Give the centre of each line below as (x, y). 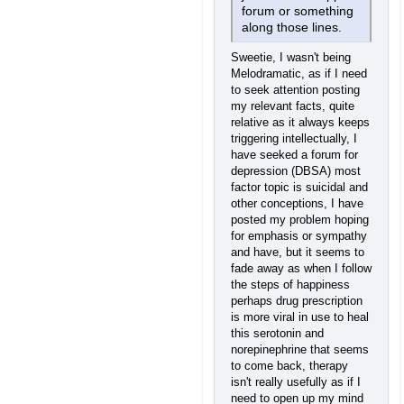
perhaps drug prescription (297, 300)
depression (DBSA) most (296, 170)
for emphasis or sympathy (299, 235)
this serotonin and (277, 333)
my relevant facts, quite (293, 106)
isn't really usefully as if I (296, 381)
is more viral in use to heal (300, 317)
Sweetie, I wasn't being (291, 57)
